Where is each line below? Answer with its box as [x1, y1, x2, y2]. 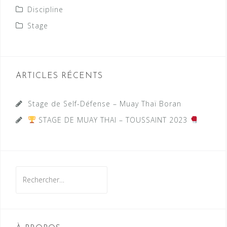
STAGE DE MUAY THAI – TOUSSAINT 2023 [35, 115, 190, 125]
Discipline [27, 4, 63, 14]
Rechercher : [15, 167, 61, 177]
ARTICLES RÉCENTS [16, 71, 103, 80]
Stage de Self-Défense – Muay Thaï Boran [28, 98, 181, 108]
